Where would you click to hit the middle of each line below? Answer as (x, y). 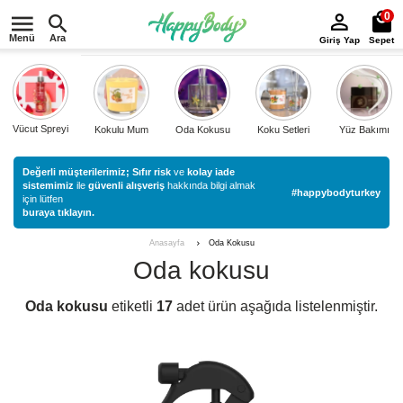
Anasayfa (166, 243)
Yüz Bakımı (364, 130)
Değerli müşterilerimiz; (76, 172)
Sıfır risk (152, 172)
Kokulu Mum (121, 130)
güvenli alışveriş (126, 185)
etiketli (132, 306)
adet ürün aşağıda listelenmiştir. (275, 306)
